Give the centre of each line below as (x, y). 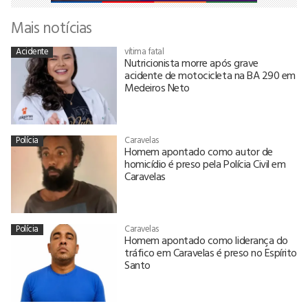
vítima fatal (144, 52)
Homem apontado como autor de (199, 152)
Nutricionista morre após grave (191, 63)
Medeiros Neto (157, 88)
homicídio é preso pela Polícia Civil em (205, 164)
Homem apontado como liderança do (206, 240)
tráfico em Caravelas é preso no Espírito (211, 253)
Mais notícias (52, 27)
